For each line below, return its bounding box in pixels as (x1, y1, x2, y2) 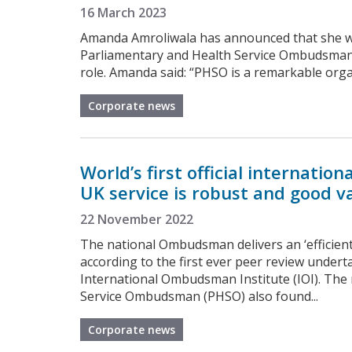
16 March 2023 (80, 3, 167, 21)
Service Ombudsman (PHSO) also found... (80, 287, 318, 305)
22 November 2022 (80, 210, 193, 228)
